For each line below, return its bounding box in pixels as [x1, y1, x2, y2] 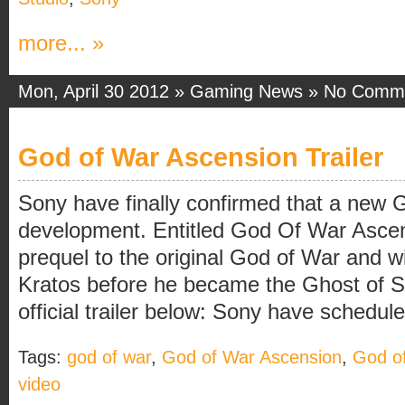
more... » [18, 31, 104, 55]
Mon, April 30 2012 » [18, 80, 190, 101]
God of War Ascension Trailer [18, 143, 383, 172]
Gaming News [190, 80, 303, 101]
